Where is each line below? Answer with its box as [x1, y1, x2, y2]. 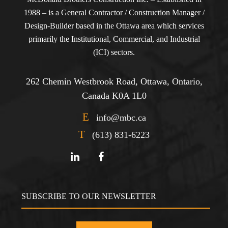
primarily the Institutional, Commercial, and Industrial [28, 34, 200, 43]
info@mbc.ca [96, 112, 146, 123]
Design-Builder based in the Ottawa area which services [24, 21, 204, 30]
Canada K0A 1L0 [81, 90, 147, 101]
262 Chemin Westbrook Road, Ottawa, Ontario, [25, 76, 203, 87]
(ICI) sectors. [93, 47, 135, 56]
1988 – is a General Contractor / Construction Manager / [23, 8, 205, 17]
